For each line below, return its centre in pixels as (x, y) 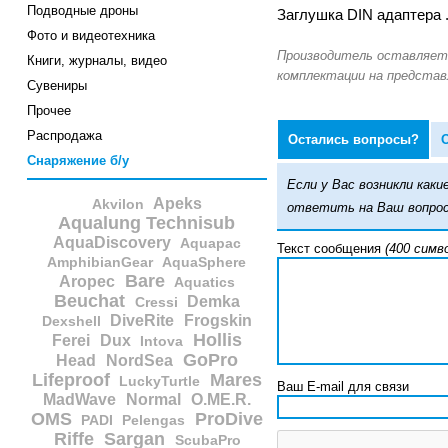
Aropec (86, 282)
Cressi (156, 302)
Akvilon (117, 204)
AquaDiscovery (111, 243)
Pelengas (154, 420)
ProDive (229, 419)
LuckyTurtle (160, 381)
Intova (161, 341)
